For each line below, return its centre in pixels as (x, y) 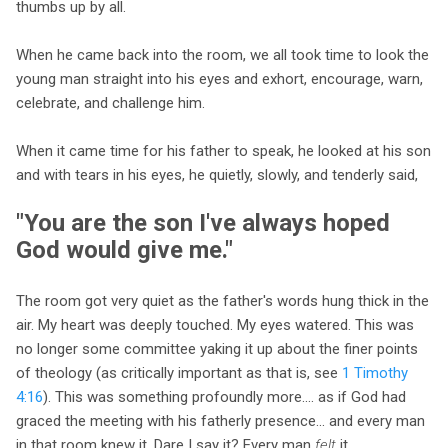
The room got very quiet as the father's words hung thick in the (222, 301)
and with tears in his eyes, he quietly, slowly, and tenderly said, (217, 175)
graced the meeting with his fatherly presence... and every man (220, 421)
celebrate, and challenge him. (110, 103)
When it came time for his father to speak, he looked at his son (223, 151)
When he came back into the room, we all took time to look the (222, 55)
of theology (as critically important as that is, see (179, 373)
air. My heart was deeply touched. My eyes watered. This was (215, 325)
